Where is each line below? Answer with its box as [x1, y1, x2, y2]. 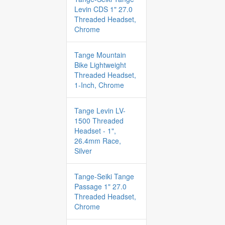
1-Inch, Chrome [74, 80, 124, 90]
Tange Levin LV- [74, 105, 126, 116]
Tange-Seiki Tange [74, 171, 134, 181]
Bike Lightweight [74, 60, 126, 70]
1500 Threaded [74, 116, 124, 126]
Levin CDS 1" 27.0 [74, 4, 133, 14]
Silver [74, 146, 92, 156]
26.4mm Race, [74, 136, 121, 146]
